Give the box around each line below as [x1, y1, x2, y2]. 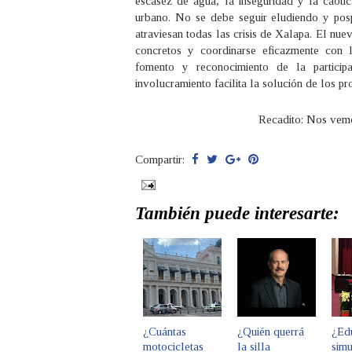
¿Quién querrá [237, 325, 304, 338]
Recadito [258, 113, 301, 126]
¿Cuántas [143, 325, 186, 338]
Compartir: [135, 153, 188, 166]
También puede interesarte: [135, 203, 339, 223]
